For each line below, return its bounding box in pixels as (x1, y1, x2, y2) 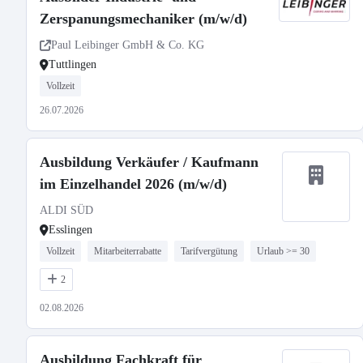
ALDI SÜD (40, 204, 93, 216)
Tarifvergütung (181, 246, 237, 257)
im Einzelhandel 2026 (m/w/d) (40, 176, 227, 192)
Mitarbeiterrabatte (94, 246, 161, 257)
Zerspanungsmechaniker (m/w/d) (40, 11, 247, 27)
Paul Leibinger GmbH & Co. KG (51, 39, 204, 51)
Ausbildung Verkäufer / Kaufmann (40, 154, 258, 170)
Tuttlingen (49, 58, 96, 70)
